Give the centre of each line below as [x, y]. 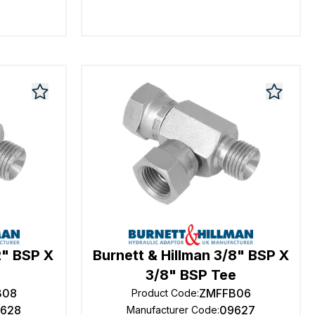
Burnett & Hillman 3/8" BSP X [191, 255]
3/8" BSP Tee [191, 275]
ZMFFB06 [225, 293]
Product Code [164, 293]
